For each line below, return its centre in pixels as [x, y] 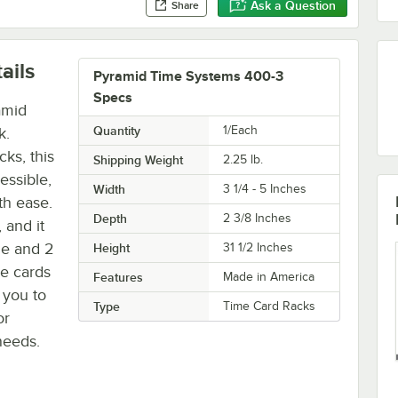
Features [118, 277]
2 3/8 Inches [258, 218]
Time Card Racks [270, 306]
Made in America [269, 276]
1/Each [241, 130]
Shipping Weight [138, 159]
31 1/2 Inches [259, 247]
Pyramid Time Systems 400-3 [188, 76]
